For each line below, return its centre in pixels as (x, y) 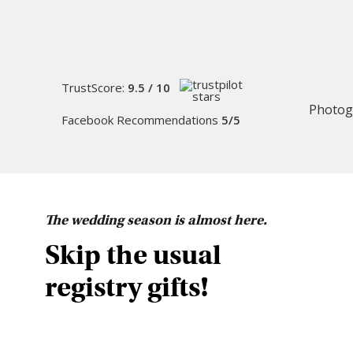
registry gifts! (127, 287)
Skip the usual (133, 255)
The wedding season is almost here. (156, 220)
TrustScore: (95, 88)
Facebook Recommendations (142, 120)
